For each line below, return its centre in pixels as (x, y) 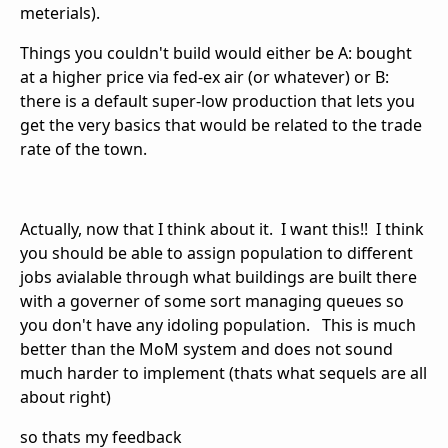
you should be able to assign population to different (216, 252)
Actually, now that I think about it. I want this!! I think (222, 228)
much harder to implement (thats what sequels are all (223, 372)
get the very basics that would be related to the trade (221, 124)
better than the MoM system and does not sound (206, 348)
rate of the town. (83, 148)
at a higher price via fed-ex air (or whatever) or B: (204, 76)
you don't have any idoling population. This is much (218, 324)
